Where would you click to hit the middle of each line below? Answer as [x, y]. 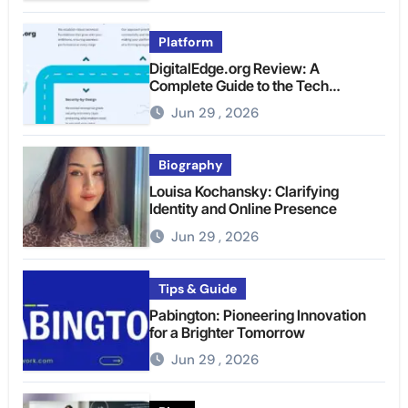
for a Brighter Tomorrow [228, 332]
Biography [191, 165]
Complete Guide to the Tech [240, 85]
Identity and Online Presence [244, 209]
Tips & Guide [198, 288]
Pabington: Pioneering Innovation [258, 315]
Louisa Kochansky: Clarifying [245, 192]
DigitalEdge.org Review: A [235, 68]
